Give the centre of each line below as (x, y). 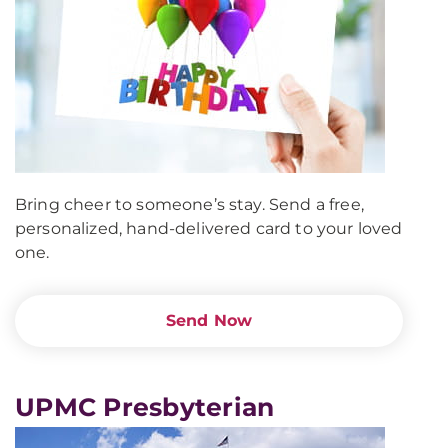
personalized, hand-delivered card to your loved (209, 228)
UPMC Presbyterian (145, 407)
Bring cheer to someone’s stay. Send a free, (189, 204)
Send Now (209, 320)
